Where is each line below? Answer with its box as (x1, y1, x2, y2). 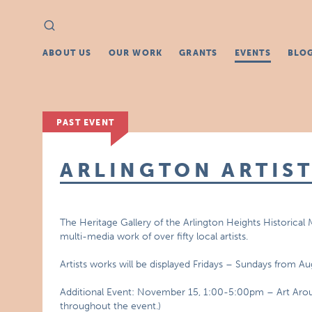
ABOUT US (42, 48, 92, 58)
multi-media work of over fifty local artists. (60, 231, 249, 242)
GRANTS (179, 48, 218, 58)
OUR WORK (108, 48, 163, 58)
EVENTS (234, 48, 271, 58)
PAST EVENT (56, 118, 115, 127)
